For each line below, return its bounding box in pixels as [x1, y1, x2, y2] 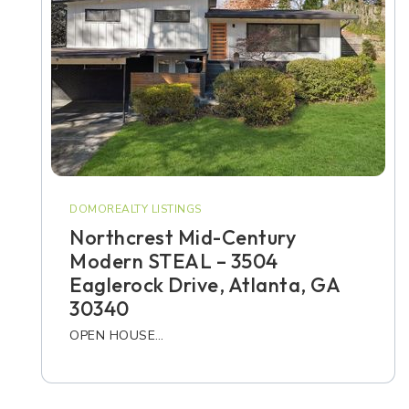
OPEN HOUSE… [69, 327, 164, 344]
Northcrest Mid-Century [69, 225, 296, 250]
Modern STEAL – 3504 [69, 248, 278, 274]
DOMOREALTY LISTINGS [69, 202, 202, 216]
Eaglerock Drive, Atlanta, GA [69, 272, 340, 298]
